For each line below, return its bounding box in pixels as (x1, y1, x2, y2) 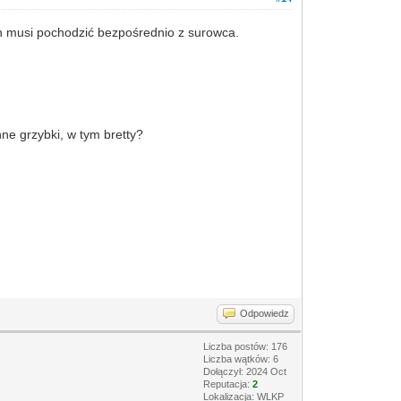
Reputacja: (203, 379, 253, 389)
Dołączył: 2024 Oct (203, 366, 287, 377)
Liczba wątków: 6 (203, 354, 279, 364)
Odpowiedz (240, 308, 290, 319)
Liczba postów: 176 (203, 341, 288, 352)
